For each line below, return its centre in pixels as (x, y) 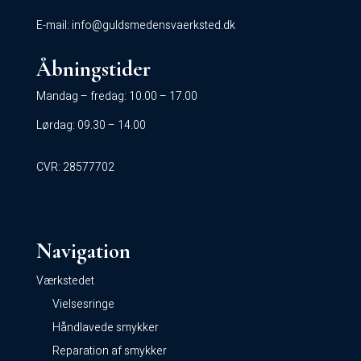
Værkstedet (65, 281)
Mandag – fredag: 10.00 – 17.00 (116, 96)
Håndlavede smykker (105, 328)
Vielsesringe (83, 304)
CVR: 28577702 (75, 167)
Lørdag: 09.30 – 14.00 (91, 125)
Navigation (83, 251)
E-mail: (54, 25)
